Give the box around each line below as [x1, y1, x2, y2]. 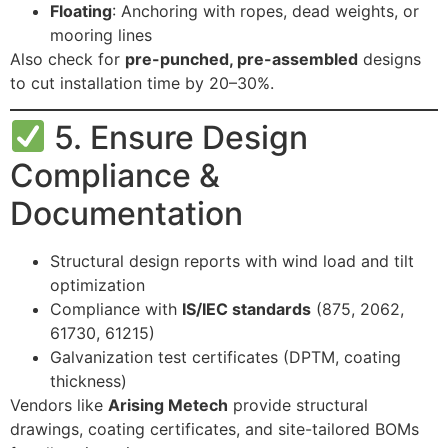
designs [358, 48, 421, 69]
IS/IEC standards [182, 299, 311, 320]
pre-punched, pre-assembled [125, 48, 358, 69]
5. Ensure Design [46, 118, 309, 158]
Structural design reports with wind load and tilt [50, 251, 414, 272]
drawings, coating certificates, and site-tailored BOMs [10, 419, 419, 440]
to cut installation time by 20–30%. [10, 72, 274, 93]
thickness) [50, 371, 127, 392]
